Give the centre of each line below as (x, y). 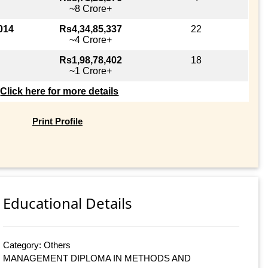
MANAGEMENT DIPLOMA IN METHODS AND (97, 258)
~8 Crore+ (90, 8)
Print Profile (57, 121)
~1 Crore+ (90, 71)
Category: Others (37, 245)
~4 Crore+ (90, 39)
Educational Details (68, 203)
